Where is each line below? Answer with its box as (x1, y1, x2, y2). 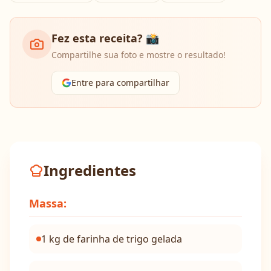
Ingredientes (44, 160, 136, 180)
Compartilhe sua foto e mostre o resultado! (51, 49, 226, 60)
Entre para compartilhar (71, 77, 169, 88)
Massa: (29, 196, 67, 211)
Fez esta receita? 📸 (51, 31, 159, 45)
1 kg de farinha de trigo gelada (41, 232, 182, 246)
